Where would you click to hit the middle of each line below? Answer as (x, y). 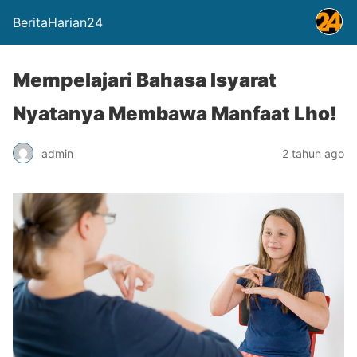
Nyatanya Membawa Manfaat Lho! (175, 114)
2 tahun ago (313, 153)
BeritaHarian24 (58, 22)
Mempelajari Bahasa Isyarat (145, 80)
